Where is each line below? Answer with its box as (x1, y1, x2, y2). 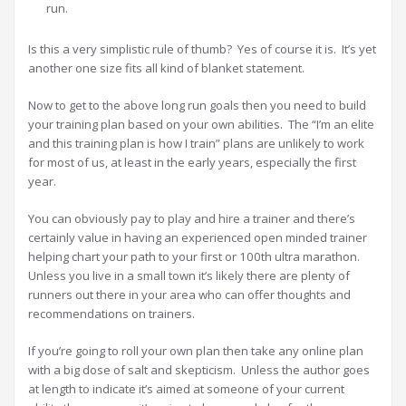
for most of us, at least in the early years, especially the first (28, 154, 356, 171)
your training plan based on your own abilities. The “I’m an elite (28, 116, 374, 133)
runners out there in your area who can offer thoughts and (28, 286, 351, 304)
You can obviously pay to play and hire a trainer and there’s (28, 210, 355, 227)
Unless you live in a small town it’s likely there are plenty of (28, 267, 350, 285)
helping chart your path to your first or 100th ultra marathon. (28, 248, 362, 266)
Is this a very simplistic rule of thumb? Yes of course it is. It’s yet (28, 41, 376, 58)
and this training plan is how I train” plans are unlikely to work (28, 135, 364, 152)
